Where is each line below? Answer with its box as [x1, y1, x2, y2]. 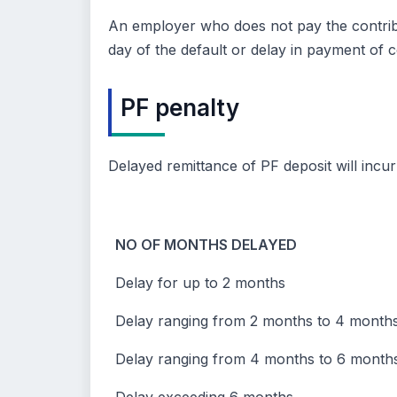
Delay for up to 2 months [115, 274, 285, 292]
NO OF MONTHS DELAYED [115, 236, 297, 254]
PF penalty [121, 94, 239, 122]
